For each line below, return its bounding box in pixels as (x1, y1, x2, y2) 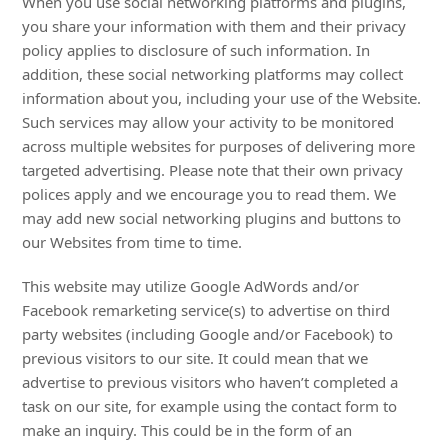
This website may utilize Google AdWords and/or (22, 276, 360, 296)
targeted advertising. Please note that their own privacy (22, 160, 404, 180)
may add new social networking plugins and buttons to (22, 208, 402, 228)
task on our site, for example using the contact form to (22, 396, 398, 416)
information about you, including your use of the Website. (22, 88, 422, 108)
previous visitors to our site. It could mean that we (22, 348, 369, 368)
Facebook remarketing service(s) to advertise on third (22, 300, 391, 320)
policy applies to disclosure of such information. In (22, 40, 371, 60)
